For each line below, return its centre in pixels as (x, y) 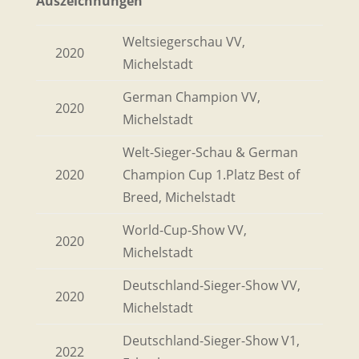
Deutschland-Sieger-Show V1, (211, 340)
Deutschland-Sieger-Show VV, (211, 285)
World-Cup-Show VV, (184, 230)
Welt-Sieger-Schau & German (210, 152)
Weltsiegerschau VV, (184, 41)
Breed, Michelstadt (179, 197)
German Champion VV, (191, 97)
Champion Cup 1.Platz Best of (211, 174)
